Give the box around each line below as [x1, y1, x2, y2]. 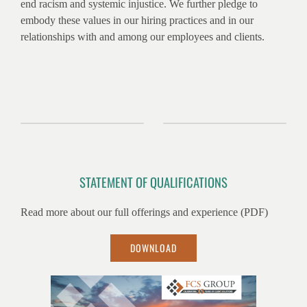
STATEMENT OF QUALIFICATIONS [79, 173, 228, 192]
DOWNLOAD [130, 241, 177, 256]
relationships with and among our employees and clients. [21, 31, 265, 43]
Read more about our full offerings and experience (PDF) [21, 206, 268, 219]
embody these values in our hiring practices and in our [21, 14, 254, 27]
